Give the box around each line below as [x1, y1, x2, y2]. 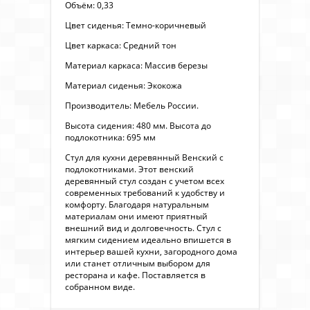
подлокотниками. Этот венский [65, 163, 194, 175]
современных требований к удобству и [65, 186, 225, 199]
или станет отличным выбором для [65, 257, 210, 269]
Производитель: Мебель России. [65, 99, 199, 111]
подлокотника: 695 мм [65, 131, 156, 143]
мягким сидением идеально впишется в [65, 233, 231, 246]
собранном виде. [65, 280, 135, 293]
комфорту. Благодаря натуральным [65, 198, 209, 210]
